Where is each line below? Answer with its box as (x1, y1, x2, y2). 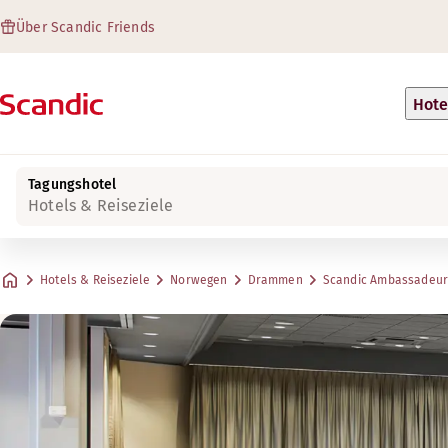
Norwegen (170, 273, 228, 287)
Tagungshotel (28, 176, 117, 193)
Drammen (247, 273, 303, 287)
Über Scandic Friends (16, 19, 155, 36)
